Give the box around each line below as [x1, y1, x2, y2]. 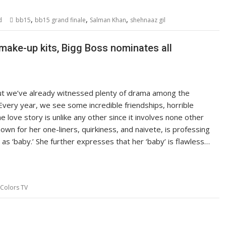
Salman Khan [90, 16, 126, 24]
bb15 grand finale [35, 16, 86, 24]
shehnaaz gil [130, 16, 165, 24]
